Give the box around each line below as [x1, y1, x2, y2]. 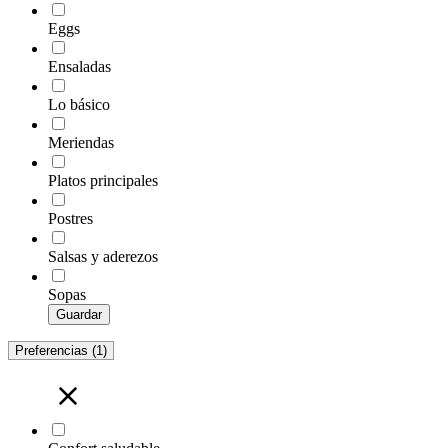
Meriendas [48, 133, 114, 151]
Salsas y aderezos [48, 247, 158, 265]
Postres [48, 209, 93, 227]
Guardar [56, 306, 102, 322]
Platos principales [48, 171, 158, 189]
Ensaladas [48, 57, 111, 75]
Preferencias [15, 342, 92, 358]
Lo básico [48, 95, 110, 113]
